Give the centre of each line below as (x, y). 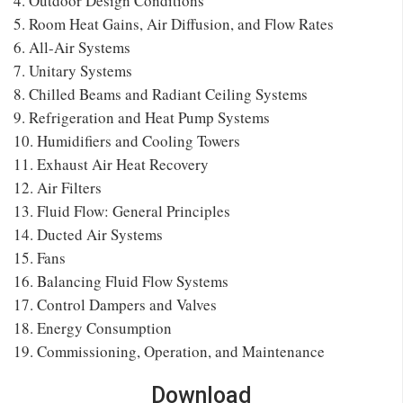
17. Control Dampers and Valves (115, 304)
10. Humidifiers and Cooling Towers (127, 140)
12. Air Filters (58, 187)
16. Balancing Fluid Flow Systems (121, 281)
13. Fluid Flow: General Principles (122, 210)
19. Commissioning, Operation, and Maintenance (169, 351)
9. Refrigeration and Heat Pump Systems (142, 117)
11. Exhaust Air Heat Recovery (111, 164)
